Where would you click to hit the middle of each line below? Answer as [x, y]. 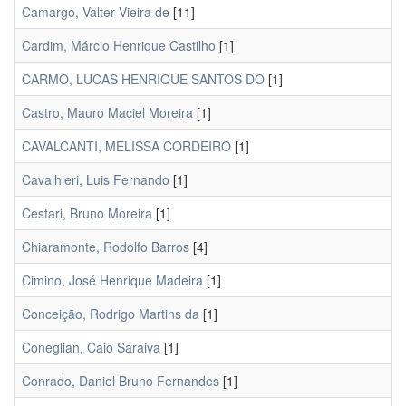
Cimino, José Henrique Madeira [112, 280]
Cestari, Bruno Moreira [87, 213]
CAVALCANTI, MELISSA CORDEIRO [126, 146]
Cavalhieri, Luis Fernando [96, 179]
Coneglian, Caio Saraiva [91, 347]
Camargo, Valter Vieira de [96, 12]
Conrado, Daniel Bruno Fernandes [121, 381]
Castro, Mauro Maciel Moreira [107, 112]
